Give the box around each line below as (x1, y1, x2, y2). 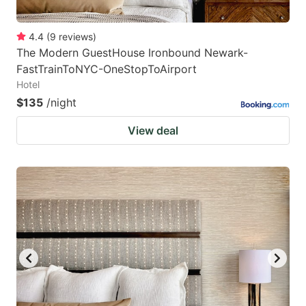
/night (46, 96, 76, 110)
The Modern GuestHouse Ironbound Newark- (16, 46, 248, 60)
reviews (59, 31, 93, 43)
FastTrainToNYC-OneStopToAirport (16, 62, 197, 76)
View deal (128, 124, 178, 138)
